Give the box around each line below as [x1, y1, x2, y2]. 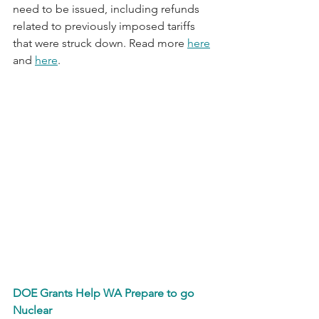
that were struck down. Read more [13, 36, 187, 50]
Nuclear [13, 303, 52, 317]
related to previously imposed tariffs [13, 19, 198, 33]
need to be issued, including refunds [13, 1, 202, 16]
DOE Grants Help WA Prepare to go [13, 286, 197, 300]
